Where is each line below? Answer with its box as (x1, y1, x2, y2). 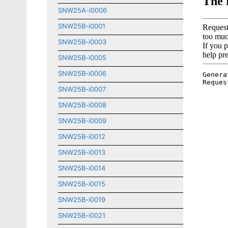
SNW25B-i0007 (58, 85, 106, 93)
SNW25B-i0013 (58, 148, 105, 156)
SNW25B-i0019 (58, 195, 105, 204)
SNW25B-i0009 (58, 117, 106, 125)
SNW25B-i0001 (58, 22, 105, 30)
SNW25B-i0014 (58, 164, 105, 172)
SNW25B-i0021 (58, 211, 105, 219)
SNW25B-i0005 (58, 53, 106, 62)
